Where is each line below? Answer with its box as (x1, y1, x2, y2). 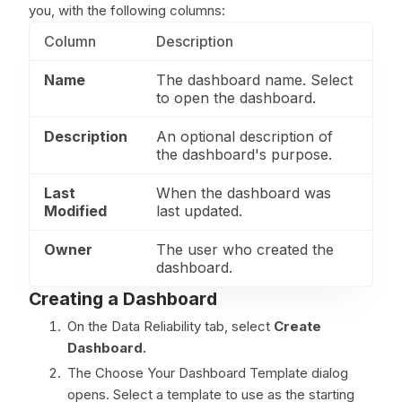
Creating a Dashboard (29, 288, 217, 310)
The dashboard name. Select (156, 71, 353, 89)
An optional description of (156, 127, 333, 145)
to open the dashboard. (156, 89, 316, 107)
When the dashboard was (156, 184, 331, 202)
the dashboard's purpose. (156, 145, 332, 163)
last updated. (156, 202, 242, 220)
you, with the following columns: (29, 2, 225, 19)
